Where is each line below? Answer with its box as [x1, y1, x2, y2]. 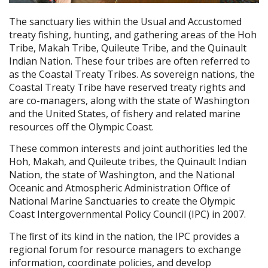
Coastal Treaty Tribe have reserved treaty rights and [9, 80, 245, 94]
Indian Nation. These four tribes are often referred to [9, 54, 250, 68]
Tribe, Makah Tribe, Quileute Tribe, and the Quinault [9, 41, 246, 54]
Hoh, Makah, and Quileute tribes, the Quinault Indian [9, 155, 246, 169]
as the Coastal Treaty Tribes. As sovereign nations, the [9, 67, 255, 81]
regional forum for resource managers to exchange [9, 242, 241, 256]
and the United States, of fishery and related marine [9, 106, 240, 120]
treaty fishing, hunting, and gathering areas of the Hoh [9, 28, 257, 41]
